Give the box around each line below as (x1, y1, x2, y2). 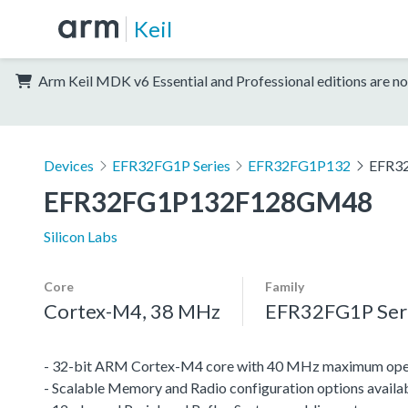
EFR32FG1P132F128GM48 (44, 184, 372, 218)
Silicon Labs (44, 227, 117, 245)
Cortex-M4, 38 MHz (44, 298, 220, 323)
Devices (44, 156, 94, 174)
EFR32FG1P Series (111, 156, 230, 174)
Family (265, 278, 304, 294)
